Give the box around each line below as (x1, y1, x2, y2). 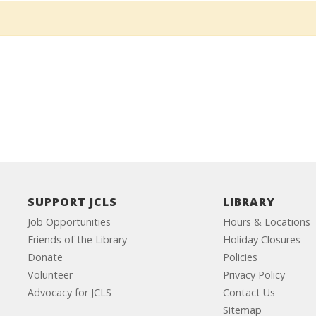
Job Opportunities (27, 215, 111, 229)
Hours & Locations (223, 215, 311, 229)
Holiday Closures (223, 233, 301, 246)
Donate (27, 250, 63, 264)
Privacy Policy (223, 268, 286, 281)
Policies (223, 250, 258, 264)
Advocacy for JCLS (27, 286, 111, 299)
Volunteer (27, 268, 73, 281)
